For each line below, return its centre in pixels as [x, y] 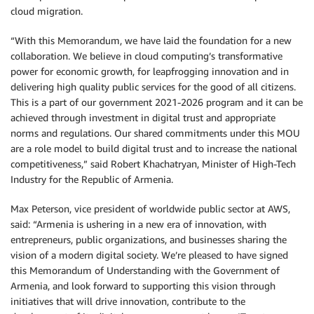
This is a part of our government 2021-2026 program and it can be [157, 102]
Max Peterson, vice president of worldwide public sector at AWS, [150, 209]
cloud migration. [47, 11]
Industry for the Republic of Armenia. [92, 179]
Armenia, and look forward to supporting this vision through [143, 286]
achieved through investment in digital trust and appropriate [143, 117]
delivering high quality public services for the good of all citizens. [153, 87]
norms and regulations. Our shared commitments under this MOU [155, 133]
